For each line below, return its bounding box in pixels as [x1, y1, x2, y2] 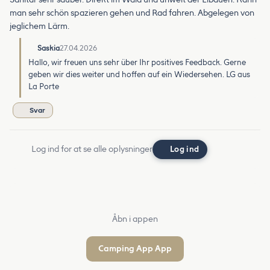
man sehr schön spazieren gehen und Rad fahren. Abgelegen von [10, 7, 254, 18]
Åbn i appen [112, 213, 158, 224]
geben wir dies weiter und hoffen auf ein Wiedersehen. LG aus [28, 69, 250, 79]
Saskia [37, 43, 60, 52]
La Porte [28, 81, 59, 91]
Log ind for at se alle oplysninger [31, 143, 152, 154]
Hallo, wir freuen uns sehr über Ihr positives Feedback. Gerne [28, 57, 246, 67]
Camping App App [98, 243, 172, 254]
